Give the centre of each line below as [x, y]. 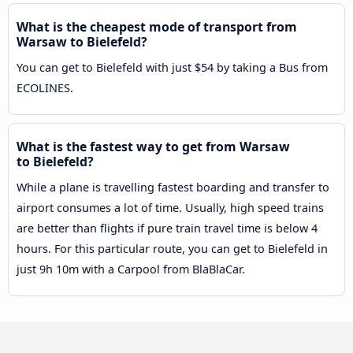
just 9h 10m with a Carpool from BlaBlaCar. [131, 269]
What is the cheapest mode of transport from [157, 27]
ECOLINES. [45, 88]
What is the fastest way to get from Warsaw [153, 147]
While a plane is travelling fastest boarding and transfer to [173, 188]
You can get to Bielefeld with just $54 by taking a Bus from [172, 68]
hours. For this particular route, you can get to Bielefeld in [172, 249]
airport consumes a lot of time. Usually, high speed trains [170, 208]
